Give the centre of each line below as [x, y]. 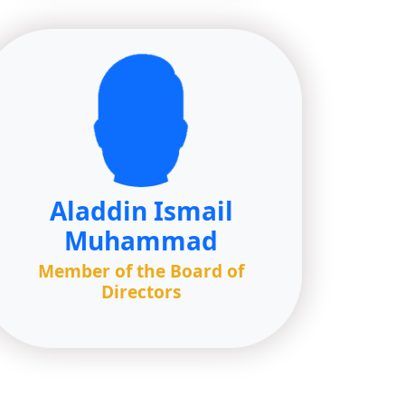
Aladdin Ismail [141, 211]
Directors [141, 292]
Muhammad [141, 240]
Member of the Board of [141, 271]
